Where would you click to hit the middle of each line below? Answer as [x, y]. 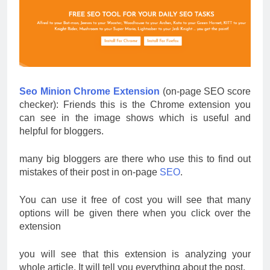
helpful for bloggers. [61, 131]
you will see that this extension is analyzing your [135, 254]
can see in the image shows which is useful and [135, 118]
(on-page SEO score [207, 91]
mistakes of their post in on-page [89, 172]
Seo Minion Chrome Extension [89, 91]
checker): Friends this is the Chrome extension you [135, 104]
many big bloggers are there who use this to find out [135, 159]
